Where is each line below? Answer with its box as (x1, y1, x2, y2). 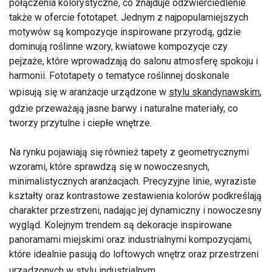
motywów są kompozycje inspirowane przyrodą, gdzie (9, 26, 241, 38)
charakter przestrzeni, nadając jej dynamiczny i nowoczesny (9, 205, 262, 217)
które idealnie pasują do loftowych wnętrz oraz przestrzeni (9, 248, 259, 260)
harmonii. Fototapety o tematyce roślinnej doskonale (9, 70, 229, 82)
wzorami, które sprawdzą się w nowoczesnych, (9, 161, 209, 173)
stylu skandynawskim (169, 86, 260, 98)
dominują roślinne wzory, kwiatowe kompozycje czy (9, 41, 228, 53)
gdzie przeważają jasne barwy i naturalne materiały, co (9, 103, 238, 115)
